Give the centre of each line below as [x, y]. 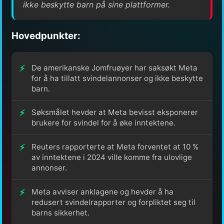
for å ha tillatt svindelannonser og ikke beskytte [117, 78]
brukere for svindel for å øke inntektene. [103, 123]
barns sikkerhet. [60, 212]
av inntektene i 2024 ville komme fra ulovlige [112, 157]
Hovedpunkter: [46, 36]
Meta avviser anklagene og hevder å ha [102, 191]
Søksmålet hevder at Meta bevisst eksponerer [115, 112]
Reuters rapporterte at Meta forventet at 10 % [115, 146]
